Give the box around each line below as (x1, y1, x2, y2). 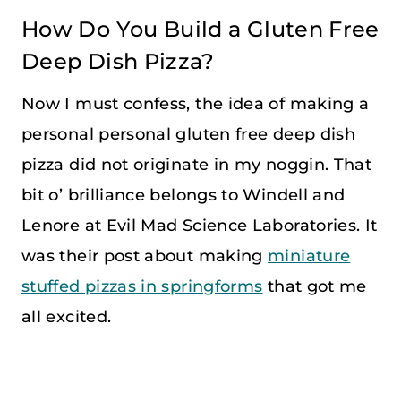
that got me (262, 276, 367, 296)
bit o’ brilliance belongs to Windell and (21, 184, 346, 205)
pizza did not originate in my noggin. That (21, 154, 372, 175)
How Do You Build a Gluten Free (21, 15, 380, 42)
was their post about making (21, 245, 269, 266)
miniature (268, 245, 351, 266)
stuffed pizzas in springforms (21, 276, 263, 296)
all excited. (21, 306, 112, 327)
